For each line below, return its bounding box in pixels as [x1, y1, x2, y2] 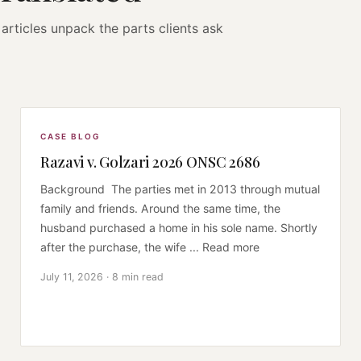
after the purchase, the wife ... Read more [40, 239, 260, 254]
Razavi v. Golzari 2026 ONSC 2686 [40, 151, 260, 172]
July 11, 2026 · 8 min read [40, 270, 164, 283]
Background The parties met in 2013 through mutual [40, 181, 321, 196]
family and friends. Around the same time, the [40, 201, 281, 215]
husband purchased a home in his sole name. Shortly [40, 220, 318, 234]
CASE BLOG [40, 131, 102, 141]
